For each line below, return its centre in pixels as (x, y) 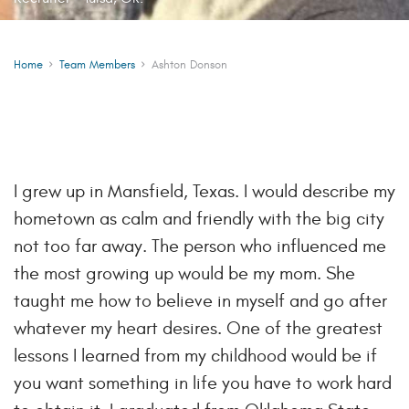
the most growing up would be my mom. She (184, 273)
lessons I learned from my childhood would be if (195, 355)
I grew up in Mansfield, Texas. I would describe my (204, 191)
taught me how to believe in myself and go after (200, 300)
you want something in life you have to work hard (203, 383)
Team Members (97, 65)
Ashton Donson (189, 65)
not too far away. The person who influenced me (200, 246)
